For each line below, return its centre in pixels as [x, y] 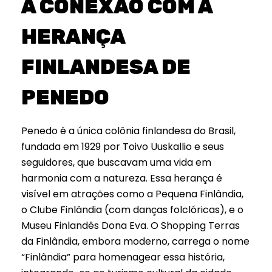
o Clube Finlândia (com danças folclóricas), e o [132, 210]
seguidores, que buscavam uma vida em [116, 163]
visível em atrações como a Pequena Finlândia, [132, 194]
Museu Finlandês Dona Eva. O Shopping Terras [131, 226]
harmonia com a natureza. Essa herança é [122, 178]
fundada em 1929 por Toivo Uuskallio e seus [123, 147]
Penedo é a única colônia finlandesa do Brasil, [128, 131]
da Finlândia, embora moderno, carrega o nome [135, 242]
